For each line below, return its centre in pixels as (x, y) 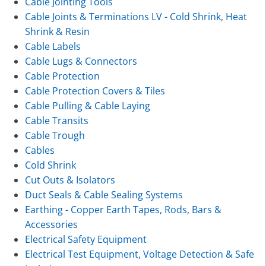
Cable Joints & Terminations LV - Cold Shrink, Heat (136, 16)
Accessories (51, 224)
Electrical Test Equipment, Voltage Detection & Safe (139, 254)
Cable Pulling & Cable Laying (87, 105)
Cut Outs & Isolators (70, 180)
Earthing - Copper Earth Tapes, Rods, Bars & (123, 209)
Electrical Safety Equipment (85, 239)
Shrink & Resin (57, 31)
